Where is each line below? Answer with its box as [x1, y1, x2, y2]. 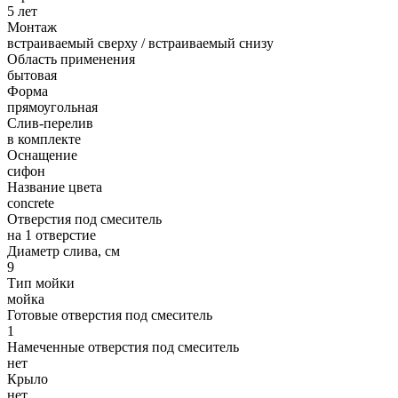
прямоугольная [7, 99, 98, 115]
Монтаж [7, 19, 57, 35]
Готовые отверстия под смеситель [7, 306, 212, 322]
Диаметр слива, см [7, 243, 120, 259]
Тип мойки [7, 275, 75, 291]
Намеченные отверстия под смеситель [7, 338, 239, 354]
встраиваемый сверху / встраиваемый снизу [7, 35, 274, 51]
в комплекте [7, 131, 81, 147]
